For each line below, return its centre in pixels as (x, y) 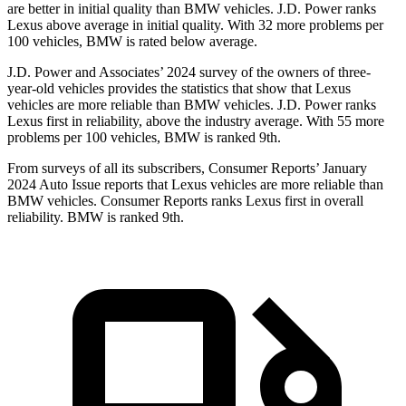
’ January (341, 169)
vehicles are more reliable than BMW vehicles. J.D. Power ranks (192, 105)
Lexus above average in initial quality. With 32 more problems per (195, 25)
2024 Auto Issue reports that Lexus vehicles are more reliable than (195, 185)
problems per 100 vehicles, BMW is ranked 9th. (144, 138)
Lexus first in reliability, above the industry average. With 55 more (196, 121)
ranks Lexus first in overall (285, 201)
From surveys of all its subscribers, (108, 169)
